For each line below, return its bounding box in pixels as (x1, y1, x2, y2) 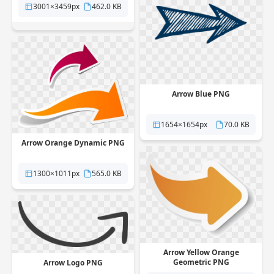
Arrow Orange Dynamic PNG (21, 138, 125, 149)
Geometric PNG (172, 256, 229, 267)
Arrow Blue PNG (172, 89, 230, 99)
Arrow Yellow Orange (163, 246, 239, 257)
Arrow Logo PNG (43, 257, 103, 268)
